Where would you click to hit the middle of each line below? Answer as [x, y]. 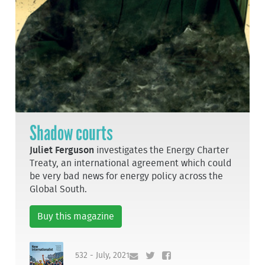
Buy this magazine [76, 216]
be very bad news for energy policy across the [127, 176]
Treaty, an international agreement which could [131, 163]
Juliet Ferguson [62, 150]
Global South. [59, 189]
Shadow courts [72, 133]
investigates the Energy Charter [162, 150]
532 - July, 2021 [103, 256]
